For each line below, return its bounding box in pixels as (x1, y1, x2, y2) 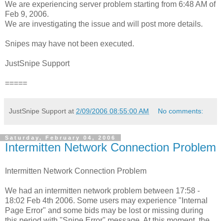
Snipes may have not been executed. (5, 39, 134, 48)
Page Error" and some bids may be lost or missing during (5, 206, 203, 215)
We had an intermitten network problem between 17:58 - (5, 186, 200, 195)
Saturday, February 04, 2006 (5, 134, 116, 141)
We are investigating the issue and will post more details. (5, 19, 203, 28)
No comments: (158, 107, 204, 115)
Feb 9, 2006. (5, 9, 49, 18)
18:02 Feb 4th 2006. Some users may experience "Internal (5, 196, 208, 205)
